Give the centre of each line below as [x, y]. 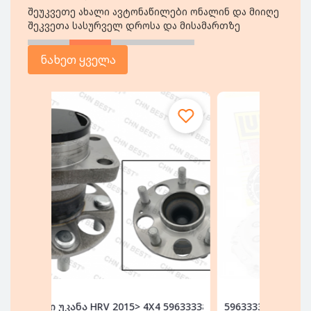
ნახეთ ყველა [78, 60]
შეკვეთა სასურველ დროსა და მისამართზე [134, 25]
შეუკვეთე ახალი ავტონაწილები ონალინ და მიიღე [153, 11]
